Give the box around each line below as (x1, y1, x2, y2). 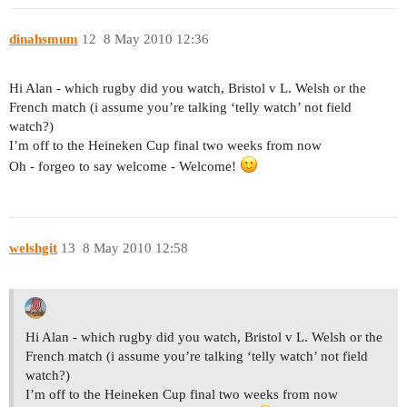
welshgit (9, 240, 57, 255)
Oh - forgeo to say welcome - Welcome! (9, 159, 240, 174)
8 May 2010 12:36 (103, 31, 209, 46)
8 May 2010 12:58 (82, 240, 188, 255)
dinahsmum (9, 31, 78, 46)
